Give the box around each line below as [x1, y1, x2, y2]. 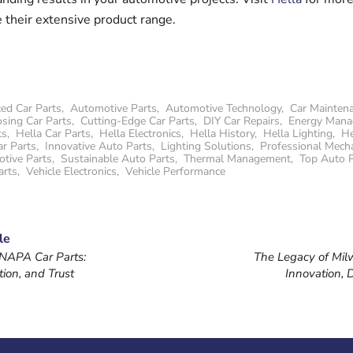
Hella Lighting [263, 126, 333, 141]
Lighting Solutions [161, 139, 251, 154]
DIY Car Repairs [203, 113, 280, 128]
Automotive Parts [70, 101, 157, 116]
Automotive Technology [165, 101, 281, 116]
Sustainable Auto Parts [61, 151, 175, 166]
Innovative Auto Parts [45, 139, 152, 154]
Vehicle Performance [125, 164, 225, 179]
